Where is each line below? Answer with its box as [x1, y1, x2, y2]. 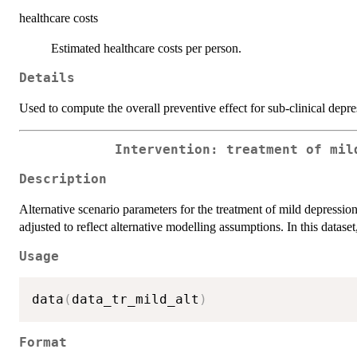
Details [19, 71, 75, 86]
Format [19, 335, 67, 350]
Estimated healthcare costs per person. [51, 41, 241, 56]
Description [19, 171, 107, 186]
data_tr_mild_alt [72, 292, 199, 308]
